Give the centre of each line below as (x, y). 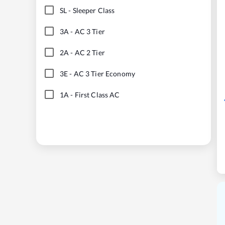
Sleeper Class (94, 10)
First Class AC (97, 94)
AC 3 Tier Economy (104, 73)
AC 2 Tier (90, 52)
